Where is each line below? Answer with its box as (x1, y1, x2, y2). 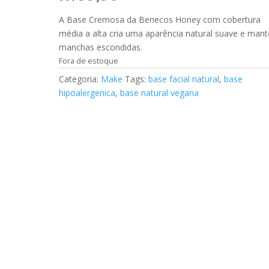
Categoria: (59, 73, 101, 85)
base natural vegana (120, 87, 199, 98)
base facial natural (148, 73, 220, 85)
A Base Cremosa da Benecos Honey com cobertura (59, 14, 261, 25)
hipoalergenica (59, 87, 116, 98)
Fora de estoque (59, 55, 119, 66)
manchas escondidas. (59, 41, 143, 53)
